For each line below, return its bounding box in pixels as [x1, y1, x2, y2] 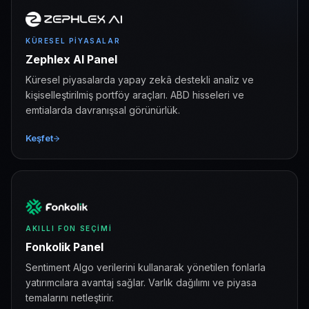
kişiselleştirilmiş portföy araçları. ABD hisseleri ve [26, 89, 244, 101]
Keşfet [26, 132, 53, 143]
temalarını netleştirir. [26, 292, 114, 303]
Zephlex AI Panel [26, 52, 117, 66]
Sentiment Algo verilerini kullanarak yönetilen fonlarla [26, 261, 266, 273]
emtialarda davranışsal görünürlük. [26, 104, 180, 116]
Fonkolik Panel [26, 240, 103, 254]
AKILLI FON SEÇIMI [26, 224, 112, 232]
